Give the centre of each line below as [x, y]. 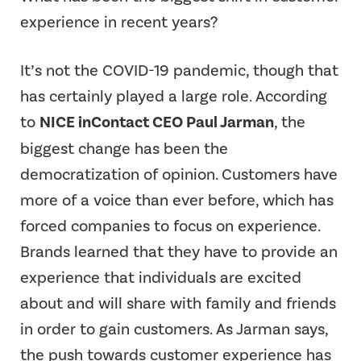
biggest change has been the [124, 148]
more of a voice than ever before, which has [177, 199]
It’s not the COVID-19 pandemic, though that [179, 70]
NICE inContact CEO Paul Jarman [157, 122]
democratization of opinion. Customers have [179, 174]
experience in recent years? [119, 21]
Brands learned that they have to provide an [179, 251]
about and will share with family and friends [178, 303]
